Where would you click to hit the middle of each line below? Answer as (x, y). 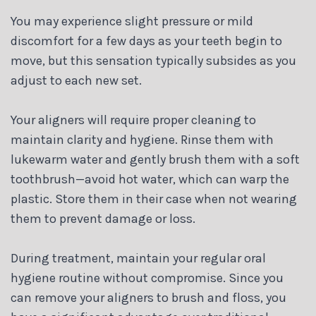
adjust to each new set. (76, 81)
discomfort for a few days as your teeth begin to (146, 41)
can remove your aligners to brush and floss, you (148, 298)
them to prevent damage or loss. (103, 219)
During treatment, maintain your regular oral (138, 259)
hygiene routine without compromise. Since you (147, 278)
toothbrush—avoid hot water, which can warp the (150, 180)
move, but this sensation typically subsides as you (153, 61)
